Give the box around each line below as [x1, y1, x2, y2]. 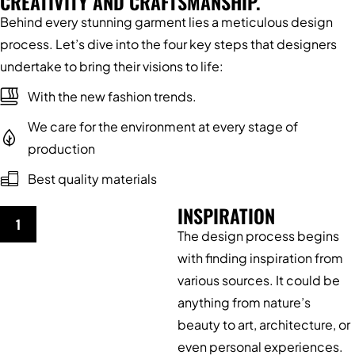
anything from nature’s [177, 293, 311, 311]
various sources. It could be [177, 271, 340, 288]
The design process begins [177, 227, 339, 244]
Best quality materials [28, 170, 157, 187]
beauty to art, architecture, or [177, 315, 350, 333]
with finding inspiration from [177, 249, 343, 266]
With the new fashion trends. [28, 87, 197, 105]
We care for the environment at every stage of [28, 117, 298, 135]
